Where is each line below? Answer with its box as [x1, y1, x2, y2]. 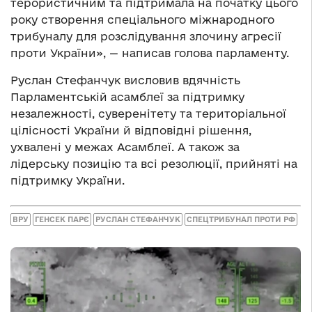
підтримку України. [10, 174, 125, 187]
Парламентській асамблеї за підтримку [10, 91, 244, 104]
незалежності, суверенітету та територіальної [10, 107, 286, 120]
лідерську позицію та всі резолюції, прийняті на [10, 157, 297, 171]
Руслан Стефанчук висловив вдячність [10, 74, 240, 87]
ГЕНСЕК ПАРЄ [35, 214, 89, 224]
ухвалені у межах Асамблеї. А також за [10, 141, 240, 154]
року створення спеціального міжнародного [10, 13, 274, 26]
